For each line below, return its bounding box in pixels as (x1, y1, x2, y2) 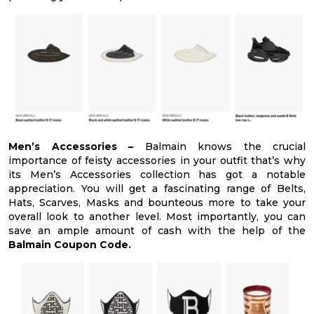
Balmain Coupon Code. (8, 238, 131, 252)
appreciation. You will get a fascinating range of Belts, (8, 182, 306, 196)
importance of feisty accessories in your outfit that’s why (8, 154, 306, 168)
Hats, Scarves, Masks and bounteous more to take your (8, 196, 306, 210)
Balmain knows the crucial (144, 140, 306, 153)
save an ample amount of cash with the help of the (8, 224, 306, 238)
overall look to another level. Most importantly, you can (8, 210, 306, 224)
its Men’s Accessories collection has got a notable (8, 168, 306, 182)
